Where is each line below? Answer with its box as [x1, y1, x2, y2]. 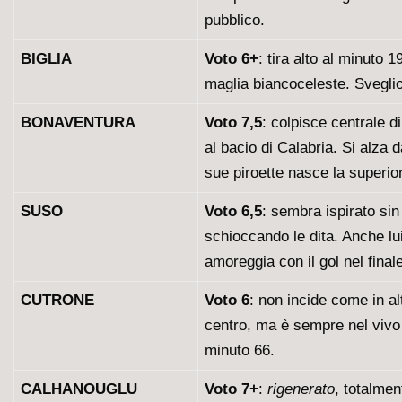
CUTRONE [21, 292, 94, 309]
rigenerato [267, 380, 335, 398]
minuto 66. [205, 342, 275, 359]
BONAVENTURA [21, 114, 135, 131]
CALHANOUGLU [21, 380, 137, 398]
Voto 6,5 [205, 203, 262, 220]
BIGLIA [21, 50, 72, 67]
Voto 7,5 [205, 114, 262, 131]
